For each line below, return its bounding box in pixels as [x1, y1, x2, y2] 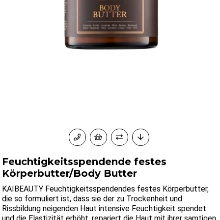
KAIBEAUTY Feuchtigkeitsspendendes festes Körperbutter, [2, 184, 209, 193]
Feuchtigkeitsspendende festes [2, 155, 167, 167]
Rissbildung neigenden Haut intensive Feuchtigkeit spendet [2, 203, 207, 213]
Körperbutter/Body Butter [2, 167, 137, 179]
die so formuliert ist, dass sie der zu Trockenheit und [2, 193, 183, 203]
